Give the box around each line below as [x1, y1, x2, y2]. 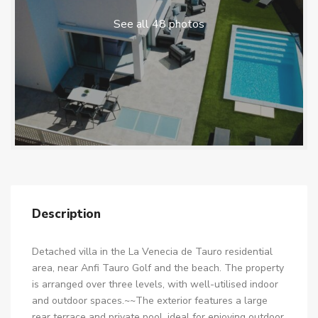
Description [32, 206, 101, 222]
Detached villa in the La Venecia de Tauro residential [32, 245, 273, 258]
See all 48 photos [114, 16, 204, 32]
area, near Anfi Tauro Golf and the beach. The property [32, 261, 284, 275]
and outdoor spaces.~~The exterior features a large [32, 294, 268, 307]
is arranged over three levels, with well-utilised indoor [32, 278, 278, 291]
